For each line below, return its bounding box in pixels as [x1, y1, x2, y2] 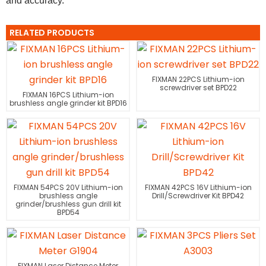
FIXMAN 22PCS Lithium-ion [151, 74, 245, 84]
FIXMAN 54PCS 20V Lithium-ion [13, 182, 123, 192]
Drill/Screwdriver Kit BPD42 [152, 191, 244, 201]
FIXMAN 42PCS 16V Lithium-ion [144, 182, 252, 192]
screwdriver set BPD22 [159, 83, 237, 93]
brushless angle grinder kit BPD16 [9, 98, 127, 108]
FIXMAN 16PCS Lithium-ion [22, 90, 114, 100]
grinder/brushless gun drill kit [15, 199, 121, 209]
